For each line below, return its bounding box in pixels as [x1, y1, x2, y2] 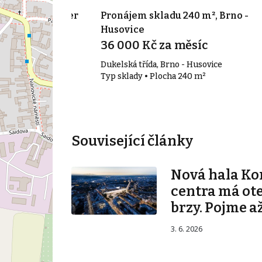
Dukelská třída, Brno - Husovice [100, 60, 222, 70]
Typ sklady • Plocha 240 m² [100, 71, 206, 82]
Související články [71, 133, 193, 150]
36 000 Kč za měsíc [100, 38, 208, 53]
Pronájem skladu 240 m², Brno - [100, 10, 249, 22]
